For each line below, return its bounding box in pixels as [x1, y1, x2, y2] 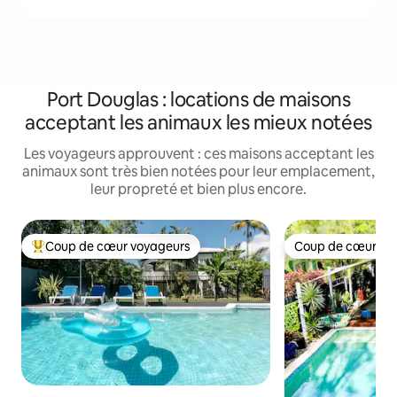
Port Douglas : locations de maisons [46, 87, 351, 113]
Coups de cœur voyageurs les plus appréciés [31, 245, 289, 262]
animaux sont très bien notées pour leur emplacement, [22, 162, 375, 181]
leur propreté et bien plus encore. [90, 180, 307, 198]
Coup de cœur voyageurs [45, 238, 191, 254]
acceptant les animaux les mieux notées [25, 110, 372, 136]
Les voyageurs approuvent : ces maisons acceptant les [23, 144, 374, 163]
